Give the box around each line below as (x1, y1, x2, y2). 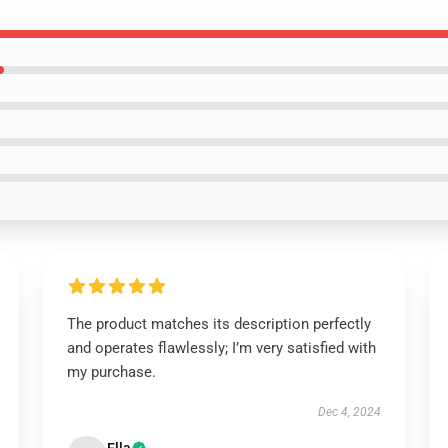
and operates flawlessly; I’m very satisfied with (66, 339, 376, 357)
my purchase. (66, 363, 156, 381)
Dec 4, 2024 (318, 405, 382, 419)
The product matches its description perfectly (66, 315, 371, 333)
